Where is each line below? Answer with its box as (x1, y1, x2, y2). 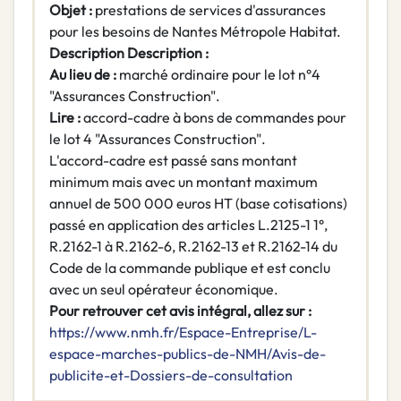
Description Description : (49, 44, 209, 63)
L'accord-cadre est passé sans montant (49, 151, 297, 170)
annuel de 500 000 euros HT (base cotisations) (49, 194, 347, 213)
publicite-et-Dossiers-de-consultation (49, 366, 293, 385)
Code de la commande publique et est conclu (49, 259, 330, 277)
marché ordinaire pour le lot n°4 (119, 65, 320, 84)
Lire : (49, 108, 83, 127)
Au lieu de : (49, 65, 119, 84)
